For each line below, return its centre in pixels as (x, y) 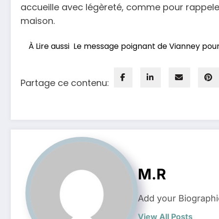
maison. (38, 21)
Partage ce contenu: (65, 83)
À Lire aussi (49, 46)
